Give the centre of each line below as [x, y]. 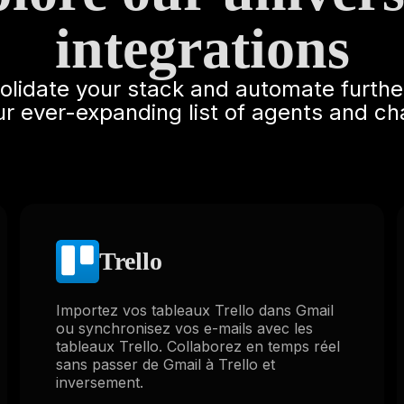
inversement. [99, 382]
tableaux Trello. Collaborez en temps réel [197, 346]
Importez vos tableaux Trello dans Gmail [194, 310]
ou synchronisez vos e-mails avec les [184, 328]
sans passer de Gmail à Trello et [165, 364]
